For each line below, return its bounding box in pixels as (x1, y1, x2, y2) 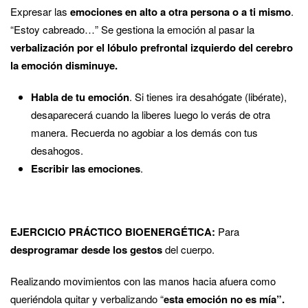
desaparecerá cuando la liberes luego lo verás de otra (31, 107, 270, 122)
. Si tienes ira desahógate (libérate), (129, 89, 287, 104)
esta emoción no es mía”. (164, 291, 285, 307)
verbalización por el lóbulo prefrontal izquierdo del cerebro (10, 39, 293, 55)
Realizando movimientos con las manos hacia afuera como (10, 273, 276, 288)
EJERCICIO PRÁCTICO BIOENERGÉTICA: (10, 223, 215, 239)
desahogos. (31, 142, 83, 157)
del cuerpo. (162, 241, 214, 256)
